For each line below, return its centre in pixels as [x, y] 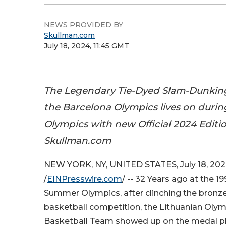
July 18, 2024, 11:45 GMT [87, 46]
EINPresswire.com [84, 179]
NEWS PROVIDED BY [83, 25]
